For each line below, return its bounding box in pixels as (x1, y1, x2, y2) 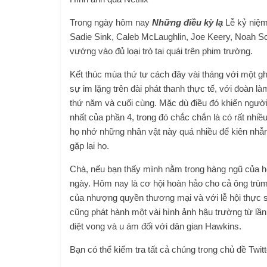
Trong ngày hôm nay (70, 17, 152, 28)
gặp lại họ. (70, 141, 109, 151)
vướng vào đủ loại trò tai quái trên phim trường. (70, 46, 253, 57)
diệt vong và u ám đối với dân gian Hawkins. (70, 221, 241, 232)
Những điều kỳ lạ (152, 17, 225, 28)
